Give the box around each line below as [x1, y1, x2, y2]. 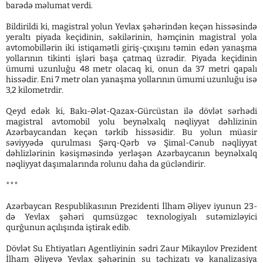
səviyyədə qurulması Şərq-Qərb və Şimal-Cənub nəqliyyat [6, 137, 257, 148]
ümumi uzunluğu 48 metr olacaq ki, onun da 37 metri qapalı [6, 63, 257, 74]
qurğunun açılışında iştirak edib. [6, 222, 130, 232]
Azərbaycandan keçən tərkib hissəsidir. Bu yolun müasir [6, 127, 257, 137]
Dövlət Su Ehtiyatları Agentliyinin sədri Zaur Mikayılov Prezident [6, 243, 257, 254]
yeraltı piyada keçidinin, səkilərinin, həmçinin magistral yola [6, 32, 257, 42]
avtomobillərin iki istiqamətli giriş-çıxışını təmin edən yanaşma [6, 42, 257, 53]
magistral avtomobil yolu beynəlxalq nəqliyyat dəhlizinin [6, 116, 257, 127]
